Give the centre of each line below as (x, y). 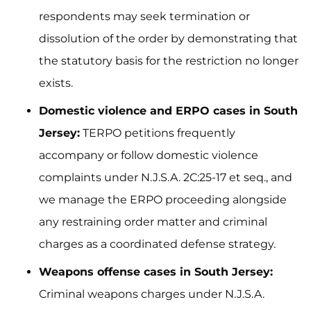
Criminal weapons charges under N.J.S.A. (152, 294)
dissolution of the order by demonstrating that (168, 39)
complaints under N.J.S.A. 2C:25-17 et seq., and (166, 177)
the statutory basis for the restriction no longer (169, 61)
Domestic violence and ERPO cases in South (168, 111)
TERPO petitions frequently (158, 133)
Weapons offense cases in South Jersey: (156, 272)
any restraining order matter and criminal (153, 222)
